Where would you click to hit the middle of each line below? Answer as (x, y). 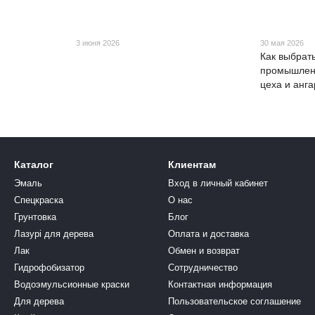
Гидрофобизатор (49, 268)
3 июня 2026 (97, 43)
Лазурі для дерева (54, 234)
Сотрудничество (203, 268)
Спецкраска (39, 200)
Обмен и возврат (204, 251)
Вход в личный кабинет (218, 183)
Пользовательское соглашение (234, 301)
